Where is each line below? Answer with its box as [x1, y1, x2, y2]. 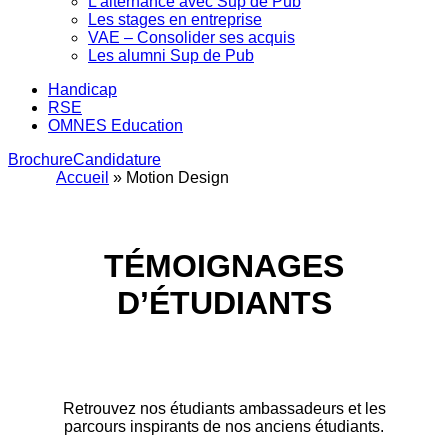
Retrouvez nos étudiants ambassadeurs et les [62, 399, 386, 417]
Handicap [48, 81, 117, 98]
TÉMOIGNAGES [104, 248, 344, 285]
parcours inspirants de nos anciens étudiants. [64, 417, 384, 435]
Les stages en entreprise [88, 11, 262, 28]
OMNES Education [48, 117, 183, 134]
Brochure [8, 151, 73, 168]
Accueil [56, 169, 109, 186]
